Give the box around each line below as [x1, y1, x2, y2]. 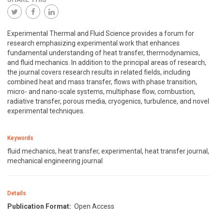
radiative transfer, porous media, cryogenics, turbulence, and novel [7, 97, 209, 106]
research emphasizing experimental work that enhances [7, 39, 180, 47]
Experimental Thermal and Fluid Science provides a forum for [7, 30, 194, 38]
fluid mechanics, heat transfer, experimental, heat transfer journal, [7, 147, 209, 155]
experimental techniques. [7, 107, 85, 115]
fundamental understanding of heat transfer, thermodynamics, [7, 49, 200, 57]
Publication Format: [7, 202, 71, 211]
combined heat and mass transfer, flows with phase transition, [7, 78, 197, 86]
